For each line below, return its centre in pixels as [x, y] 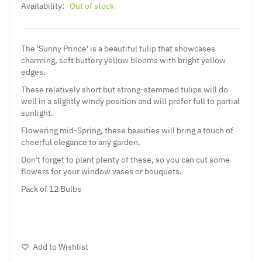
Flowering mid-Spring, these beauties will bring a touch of [127, 130]
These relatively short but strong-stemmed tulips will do [125, 89]
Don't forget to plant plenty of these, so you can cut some [125, 159]
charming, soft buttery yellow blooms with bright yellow [123, 60]
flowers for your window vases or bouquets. [101, 171]
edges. [33, 72]
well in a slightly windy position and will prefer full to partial [130, 101]
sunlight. [37, 113]
